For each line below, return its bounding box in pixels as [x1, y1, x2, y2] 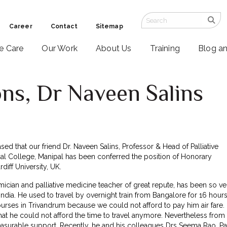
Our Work [42, 44, 78, 54]
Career [9, 23, 32, 30]
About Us [95, 44, 132, 54]
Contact [50, 23, 78, 30]
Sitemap [95, 23, 123, 30]
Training [149, 44, 180, 54]
